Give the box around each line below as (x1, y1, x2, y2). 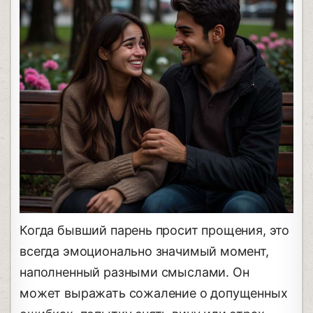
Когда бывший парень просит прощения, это (20, 222, 290, 238)
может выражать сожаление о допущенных (20, 285, 288, 300)
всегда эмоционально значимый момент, (20, 243, 269, 259)
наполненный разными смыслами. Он (20, 264, 249, 279)
